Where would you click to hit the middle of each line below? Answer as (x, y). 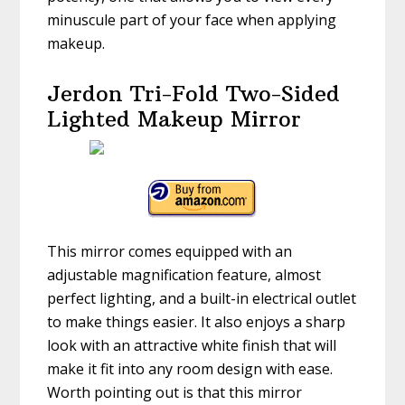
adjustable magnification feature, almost (184, 275)
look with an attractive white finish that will (192, 346)
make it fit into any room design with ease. (190, 369)
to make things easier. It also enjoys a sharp (197, 322)
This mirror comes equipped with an (170, 252)
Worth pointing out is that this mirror (175, 393)
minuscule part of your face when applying (192, 20)
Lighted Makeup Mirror (174, 119)
